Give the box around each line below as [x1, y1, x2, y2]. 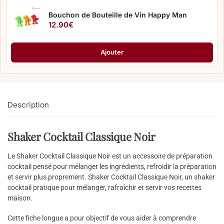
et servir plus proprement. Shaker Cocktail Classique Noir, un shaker [7, 172, 215, 181]
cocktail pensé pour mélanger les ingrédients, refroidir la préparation [7, 162, 216, 170]
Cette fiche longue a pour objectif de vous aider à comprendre [7, 214, 196, 222]
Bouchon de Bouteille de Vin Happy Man [48, 10, 187, 19]
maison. [7, 193, 32, 202]
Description [7, 99, 49, 109]
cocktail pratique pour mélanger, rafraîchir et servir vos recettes [7, 183, 201, 191]
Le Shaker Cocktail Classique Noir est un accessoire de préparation [7, 151, 212, 160]
